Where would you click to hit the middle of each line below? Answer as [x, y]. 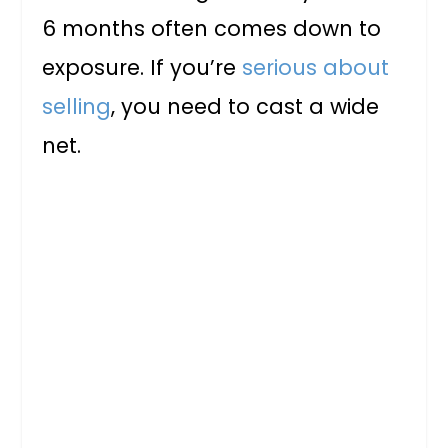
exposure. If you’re [142, 67]
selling [77, 106]
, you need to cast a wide [245, 106]
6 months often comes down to [212, 28]
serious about [316, 67]
